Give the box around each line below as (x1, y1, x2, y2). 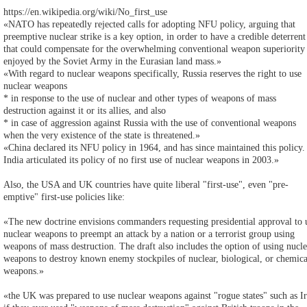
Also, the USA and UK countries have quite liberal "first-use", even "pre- (3, 179, 288, 190)
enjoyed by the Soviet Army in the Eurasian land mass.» (3, 56, 221, 66)
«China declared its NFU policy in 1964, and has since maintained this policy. (3, 142, 305, 153)
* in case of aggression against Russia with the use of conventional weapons (3, 117, 296, 128)
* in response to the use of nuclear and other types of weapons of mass (3, 93, 276, 103)
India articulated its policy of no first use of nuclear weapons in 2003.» (3, 154, 279, 165)
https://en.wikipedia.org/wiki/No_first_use (3, 6, 167, 17)
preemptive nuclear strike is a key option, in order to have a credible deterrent (3, 31, 306, 42)
